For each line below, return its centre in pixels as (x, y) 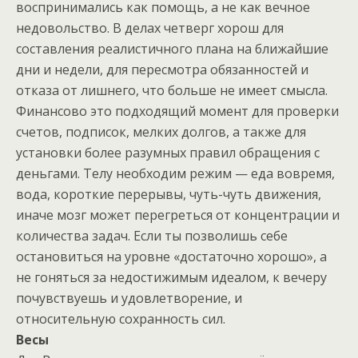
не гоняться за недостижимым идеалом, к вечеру (171, 277)
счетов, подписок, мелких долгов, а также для (161, 132)
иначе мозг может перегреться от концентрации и (178, 215)
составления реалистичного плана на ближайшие (172, 49)
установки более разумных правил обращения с (168, 153)
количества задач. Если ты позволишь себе (152, 236)
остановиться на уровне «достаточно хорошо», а (171, 257)
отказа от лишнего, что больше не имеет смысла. (172, 90)
